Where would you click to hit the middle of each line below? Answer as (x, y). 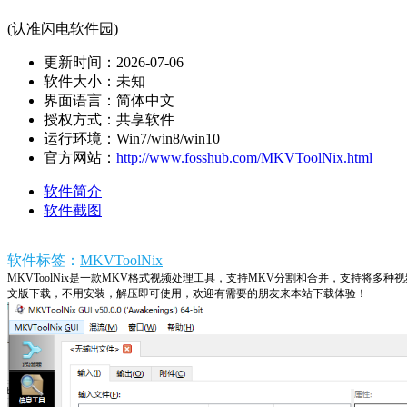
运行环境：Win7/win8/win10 (132, 138)
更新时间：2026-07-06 (114, 62)
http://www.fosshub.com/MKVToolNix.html (244, 157)
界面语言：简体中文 (109, 100)
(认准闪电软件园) (63, 28)
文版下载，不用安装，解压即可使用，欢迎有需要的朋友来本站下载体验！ (187, 293)
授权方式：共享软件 (109, 119)
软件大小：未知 (94, 81)
